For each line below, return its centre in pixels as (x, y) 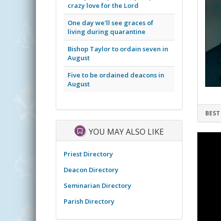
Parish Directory (89, 201)
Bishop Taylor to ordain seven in (118, 49)
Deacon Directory (91, 169)
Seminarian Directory (97, 185)
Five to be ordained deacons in (116, 75)
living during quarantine (107, 31)
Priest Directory (88, 154)
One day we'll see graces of (110, 22)
